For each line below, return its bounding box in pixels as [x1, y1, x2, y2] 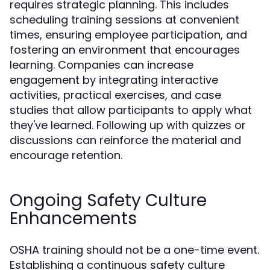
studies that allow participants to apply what [10, 102, 252, 118]
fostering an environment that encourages [10, 42, 240, 57]
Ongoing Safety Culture [10, 189, 207, 212]
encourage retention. [10, 148, 122, 163]
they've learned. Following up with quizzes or [10, 118, 246, 133]
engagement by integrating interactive [10, 72, 218, 87]
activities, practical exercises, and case [10, 87, 221, 102]
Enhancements [10, 207, 137, 230]
